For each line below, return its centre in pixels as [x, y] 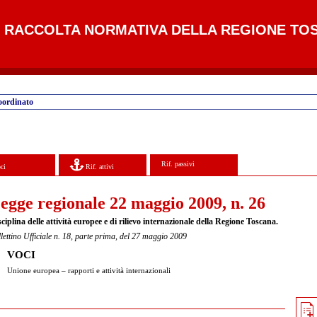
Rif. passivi [178, 163]
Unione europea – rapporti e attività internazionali [89, 270]
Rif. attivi [99, 166]
